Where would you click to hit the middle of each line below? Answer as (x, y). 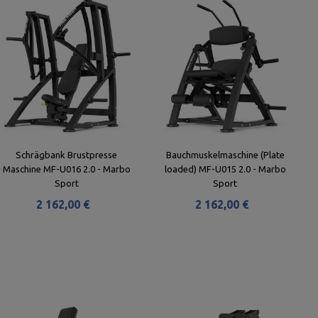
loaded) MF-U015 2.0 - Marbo (225, 169)
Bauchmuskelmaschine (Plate (225, 155)
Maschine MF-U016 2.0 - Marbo (66, 169)
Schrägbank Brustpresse (67, 155)
